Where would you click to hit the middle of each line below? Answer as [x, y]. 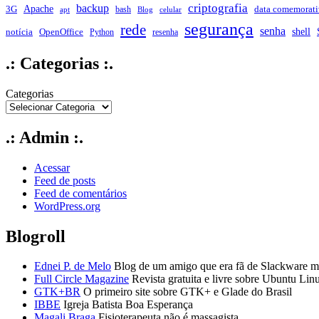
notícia [19, 32]
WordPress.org [67, 206]
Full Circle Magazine [82, 279]
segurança [219, 29]
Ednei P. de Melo [73, 266]
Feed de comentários [80, 193]
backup [93, 9]
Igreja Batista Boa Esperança [127, 305]
